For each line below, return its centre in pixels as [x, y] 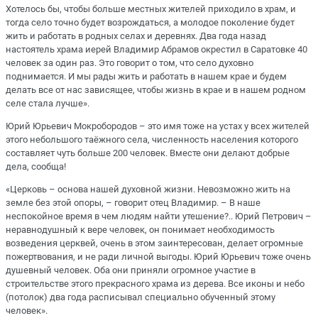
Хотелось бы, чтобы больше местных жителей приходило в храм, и [151, 9]
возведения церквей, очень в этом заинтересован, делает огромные [154, 243]
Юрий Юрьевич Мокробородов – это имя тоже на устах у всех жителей [158, 126]
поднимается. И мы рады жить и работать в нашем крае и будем [146, 76]
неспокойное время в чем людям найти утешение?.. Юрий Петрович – [159, 216]
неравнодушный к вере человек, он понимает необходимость [140, 230]
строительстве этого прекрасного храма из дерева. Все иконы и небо [155, 284]
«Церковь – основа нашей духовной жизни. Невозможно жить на [148, 190]
